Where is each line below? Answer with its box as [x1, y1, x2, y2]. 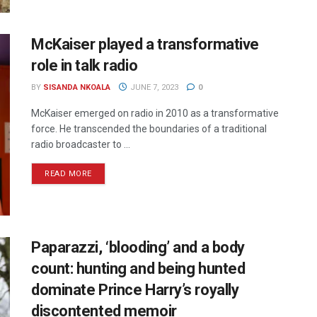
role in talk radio [31, 56, 138, 74]
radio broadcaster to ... [31, 138, 130, 150]
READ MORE [45, 168, 92, 178]
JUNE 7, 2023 [127, 82, 178, 92]
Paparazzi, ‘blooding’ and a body [31, 238, 245, 257]
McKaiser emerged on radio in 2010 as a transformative [31, 107, 279, 119]
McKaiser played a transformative [31, 35, 259, 53]
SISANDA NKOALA [43, 82, 110, 92]
